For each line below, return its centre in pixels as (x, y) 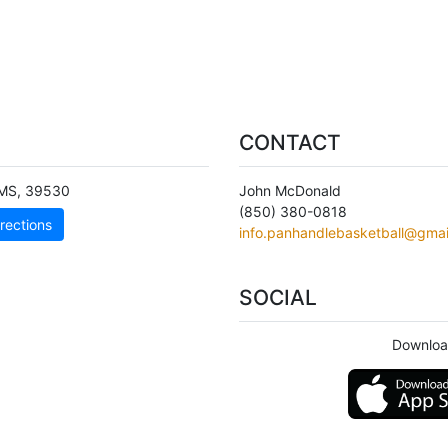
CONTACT (290, 142)
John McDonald (290, 190)
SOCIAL (278, 297)
